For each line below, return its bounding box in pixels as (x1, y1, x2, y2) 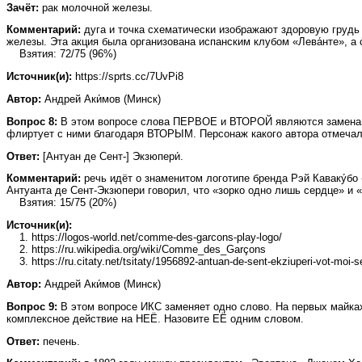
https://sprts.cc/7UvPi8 (72, 70, 183, 83)
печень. (40, 335, 80, 347)
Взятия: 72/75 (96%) (6, 48, 116, 61)
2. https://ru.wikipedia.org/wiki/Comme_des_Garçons (6, 243, 266, 256)
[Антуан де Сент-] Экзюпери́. (40, 149, 183, 162)
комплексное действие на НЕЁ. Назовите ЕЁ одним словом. (6, 312, 304, 325)
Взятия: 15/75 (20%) (6, 196, 116, 209)
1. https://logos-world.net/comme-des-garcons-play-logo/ (6, 231, 282, 244)
